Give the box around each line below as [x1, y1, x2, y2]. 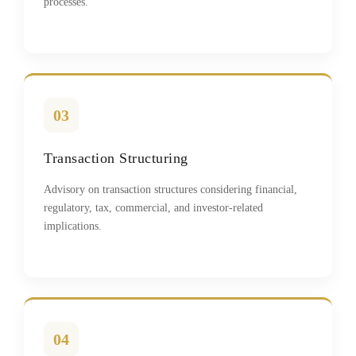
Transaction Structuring [44, 150, 188, 166]
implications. [44, 220, 102, 232]
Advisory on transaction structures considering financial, [44, 184, 297, 195]
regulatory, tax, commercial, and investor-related [44, 202, 263, 214]
